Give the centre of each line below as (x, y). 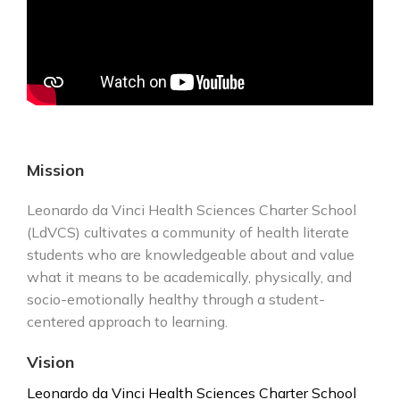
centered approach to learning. (127, 321)
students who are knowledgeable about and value (191, 254)
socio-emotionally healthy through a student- (176, 299)
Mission (55, 170)
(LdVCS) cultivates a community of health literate (188, 232)
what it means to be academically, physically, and (189, 277)
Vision (50, 362)
